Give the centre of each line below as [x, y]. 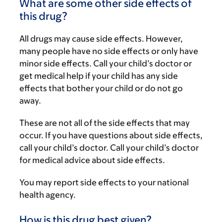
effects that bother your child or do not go [101, 88]
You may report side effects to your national [104, 182]
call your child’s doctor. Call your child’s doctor [109, 148]
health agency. [48, 195]
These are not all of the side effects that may [105, 123]
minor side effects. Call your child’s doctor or [106, 63]
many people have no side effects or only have [109, 51]
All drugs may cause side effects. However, [101, 39]
